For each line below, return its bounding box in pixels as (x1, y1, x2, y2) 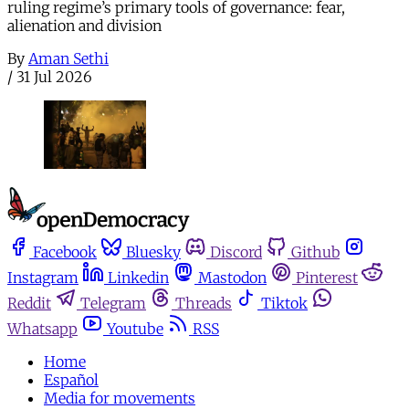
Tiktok (261, 294, 308, 313)
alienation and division (7, 16, 162, 36)
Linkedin (108, 268, 169, 288)
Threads (175, 294, 232, 313)
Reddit (7, 294, 51, 313)
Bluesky (126, 243, 181, 262)
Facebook (33, 243, 97, 262)
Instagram (7, 268, 79, 288)
